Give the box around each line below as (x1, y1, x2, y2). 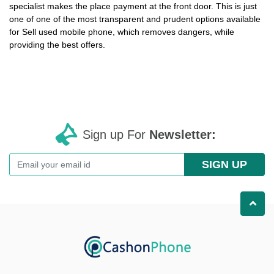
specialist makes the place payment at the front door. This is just (9, 1, 257, 12)
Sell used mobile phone (22, 27, 113, 37)
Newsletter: (149, 128, 216, 142)
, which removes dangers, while (113, 27, 234, 37)
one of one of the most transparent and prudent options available (9, 14, 261, 24)
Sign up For (83, 128, 149, 142)
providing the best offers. (9, 40, 105, 50)
